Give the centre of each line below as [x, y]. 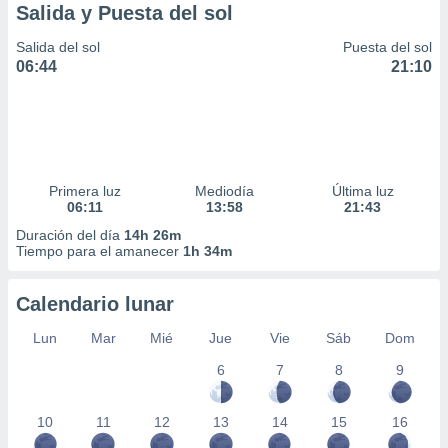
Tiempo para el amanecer [99, 251]
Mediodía [224, 191]
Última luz [362, 191]
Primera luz [85, 191]
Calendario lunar [95, 304]
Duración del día [70, 235]
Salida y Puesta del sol [124, 13]
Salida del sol [58, 47]
